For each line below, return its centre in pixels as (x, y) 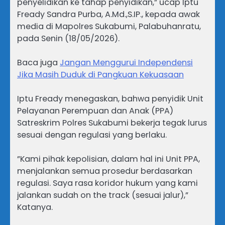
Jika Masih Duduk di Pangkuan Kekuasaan (100, 75)
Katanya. (35, 207)
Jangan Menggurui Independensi (126, 63)
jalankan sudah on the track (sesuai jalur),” (103, 195)
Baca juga (38, 63)
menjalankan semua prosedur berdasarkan (105, 171)
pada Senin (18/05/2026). (68, 39)
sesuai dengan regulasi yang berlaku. (92, 135)
